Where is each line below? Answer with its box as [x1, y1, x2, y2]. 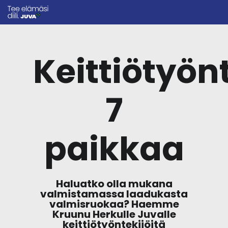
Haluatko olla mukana [55, 177, 173, 191]
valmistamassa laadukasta [40, 187, 188, 202]
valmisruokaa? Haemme [49, 197, 179, 212]
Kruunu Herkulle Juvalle [52, 207, 176, 222]
